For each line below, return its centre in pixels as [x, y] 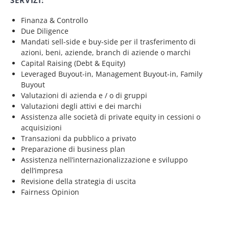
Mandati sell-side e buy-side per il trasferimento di [108, 42]
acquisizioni [41, 128]
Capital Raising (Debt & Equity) [73, 63]
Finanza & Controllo [54, 20]
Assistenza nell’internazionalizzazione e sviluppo [104, 160]
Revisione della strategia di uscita [78, 181]
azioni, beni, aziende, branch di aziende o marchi [106, 52]
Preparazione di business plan [73, 149]
